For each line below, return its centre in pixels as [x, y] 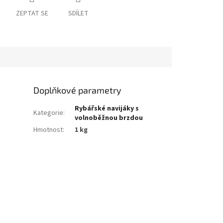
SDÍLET [78, 14]
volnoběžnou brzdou [109, 118]
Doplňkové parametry [78, 90]
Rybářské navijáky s [107, 109]
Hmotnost [48, 130]
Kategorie [49, 113]
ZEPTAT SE [32, 14]
